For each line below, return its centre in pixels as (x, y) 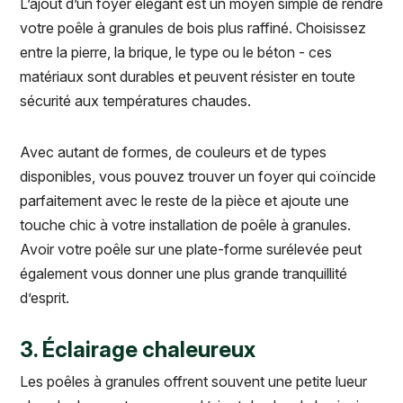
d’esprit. (45, 298)
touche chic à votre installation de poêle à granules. (185, 225)
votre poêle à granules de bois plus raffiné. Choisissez (193, 28)
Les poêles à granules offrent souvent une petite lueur (193, 382)
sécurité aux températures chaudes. (135, 101)
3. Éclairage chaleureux (138, 350)
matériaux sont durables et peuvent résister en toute (188, 77)
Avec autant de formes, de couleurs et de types (173, 152)
